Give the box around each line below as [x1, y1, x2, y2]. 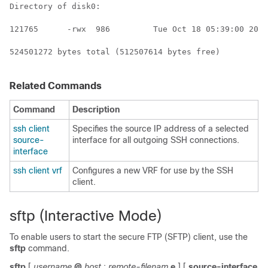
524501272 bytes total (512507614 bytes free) [10, 47, 220, 56]
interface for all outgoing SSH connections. [72, 135, 239, 145]
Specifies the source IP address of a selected [72, 124, 249, 133]
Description [72, 105, 120, 114]
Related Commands [10, 81, 102, 91]
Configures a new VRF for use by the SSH [72, 166, 233, 175]
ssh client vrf [13, 166, 62, 175]
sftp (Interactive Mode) [10, 208, 162, 224]
